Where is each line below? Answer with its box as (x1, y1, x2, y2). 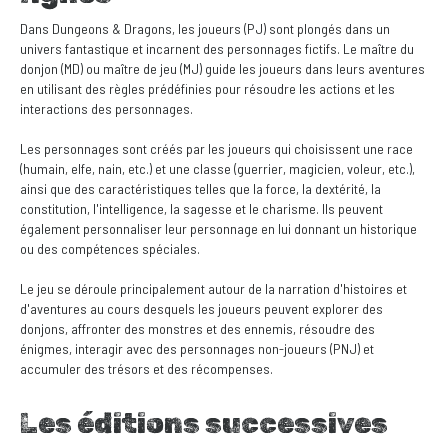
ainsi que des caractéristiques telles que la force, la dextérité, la (20, 180, 381, 197)
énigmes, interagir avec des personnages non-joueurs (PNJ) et (20, 340, 374, 357)
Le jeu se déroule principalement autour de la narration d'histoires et (20, 280, 407, 297)
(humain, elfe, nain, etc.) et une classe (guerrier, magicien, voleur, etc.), (20, 160, 415, 177)
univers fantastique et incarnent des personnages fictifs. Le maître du (20, 40, 414, 57)
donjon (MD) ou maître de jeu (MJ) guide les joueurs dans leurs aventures (20, 60, 425, 77)
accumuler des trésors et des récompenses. (20, 360, 273, 377)
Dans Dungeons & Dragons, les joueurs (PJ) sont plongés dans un (20, 20, 390, 37)
